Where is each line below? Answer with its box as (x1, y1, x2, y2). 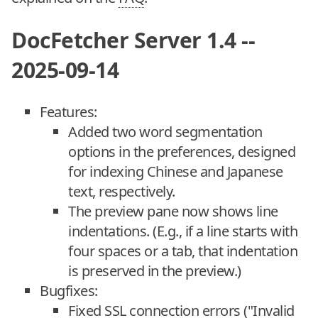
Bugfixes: (40, 281, 98, 301)
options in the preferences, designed (68, 142, 295, 162)
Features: (40, 102, 97, 122)
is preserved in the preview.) (68, 261, 241, 281)
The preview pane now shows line (68, 202, 278, 221)
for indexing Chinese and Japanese (68, 162, 283, 182)
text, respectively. (68, 182, 175, 202)
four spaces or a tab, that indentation (68, 241, 297, 261)
